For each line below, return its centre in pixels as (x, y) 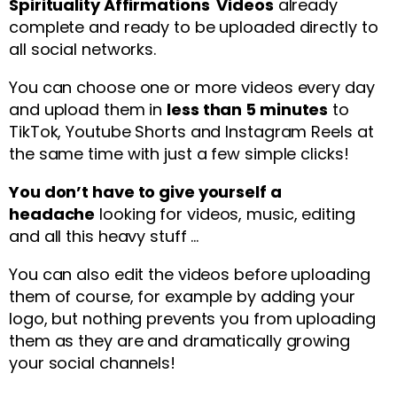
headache (52, 214)
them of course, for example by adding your (182, 296)
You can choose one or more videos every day (192, 87)
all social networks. (82, 49)
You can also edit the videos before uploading (190, 274)
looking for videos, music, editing (225, 214)
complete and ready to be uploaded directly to (194, 27)
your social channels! (92, 363)
